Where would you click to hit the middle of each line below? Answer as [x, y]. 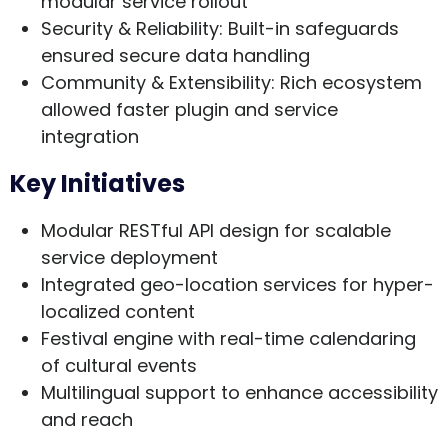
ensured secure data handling [175, 55]
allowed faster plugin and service [189, 109]
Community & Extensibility [155, 82]
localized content [117, 311]
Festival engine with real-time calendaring [228, 338]
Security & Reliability [129, 28]
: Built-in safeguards [308, 28]
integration [89, 136]
